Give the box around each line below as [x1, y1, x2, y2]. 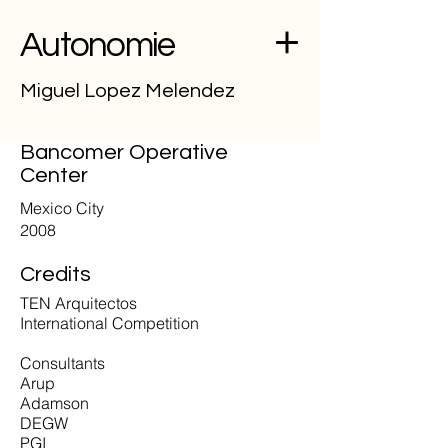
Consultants [20, 353, 105, 373]
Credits [20, 263, 91, 286]
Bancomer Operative [20, 141, 228, 164]
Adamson [20, 393, 89, 413]
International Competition [20, 313, 199, 333]
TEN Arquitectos [20, 293, 137, 313]
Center [20, 164, 88, 187]
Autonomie [20, 27, 175, 63]
